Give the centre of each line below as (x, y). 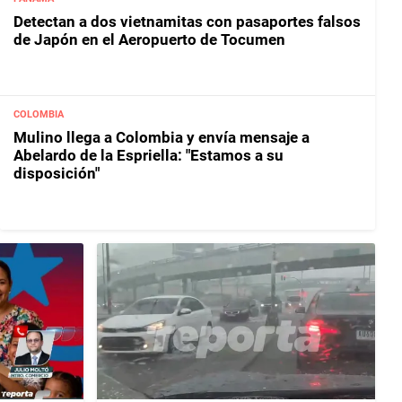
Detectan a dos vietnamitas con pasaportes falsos (187, 21)
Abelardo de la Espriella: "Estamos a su (149, 156)
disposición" (57, 174)
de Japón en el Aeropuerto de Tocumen (149, 39)
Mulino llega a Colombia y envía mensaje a (162, 138)
